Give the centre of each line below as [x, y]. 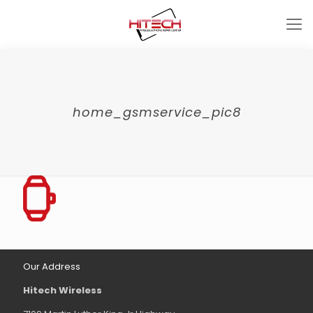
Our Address [52, 267]
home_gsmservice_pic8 [156, 112]
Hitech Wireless [64, 290]
